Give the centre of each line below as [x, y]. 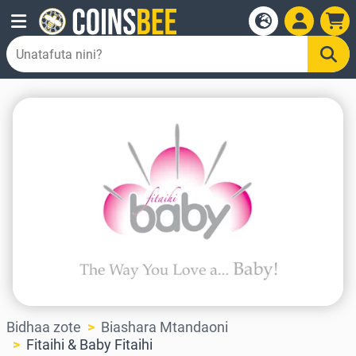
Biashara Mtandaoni [164, 327]
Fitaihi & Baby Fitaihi [89, 345]
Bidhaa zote [44, 327]
